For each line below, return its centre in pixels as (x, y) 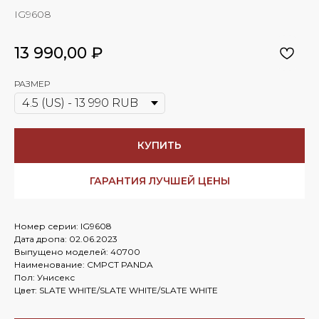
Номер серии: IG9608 (63, 226)
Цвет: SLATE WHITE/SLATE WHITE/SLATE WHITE (116, 290)
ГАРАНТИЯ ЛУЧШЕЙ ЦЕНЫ (159, 181)
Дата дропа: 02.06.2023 (66, 239)
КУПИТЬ (159, 146)
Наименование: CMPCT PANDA (84, 264)
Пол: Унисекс (45, 277)
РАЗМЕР (32, 84)
